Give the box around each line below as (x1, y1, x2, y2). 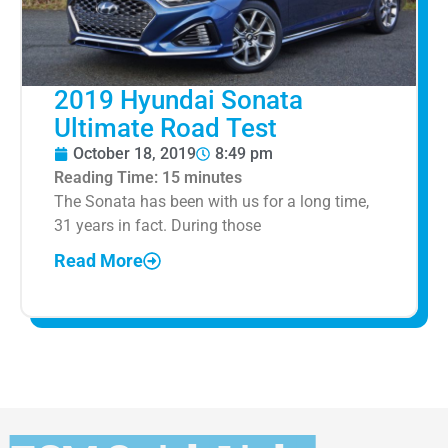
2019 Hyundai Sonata (54, 84, 303, 115)
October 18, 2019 (73, 143, 196, 163)
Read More (54, 250, 143, 272)
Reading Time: (54, 167, 162, 187)
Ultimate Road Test (54, 112, 277, 143)
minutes (184, 167, 242, 187)
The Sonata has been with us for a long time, (54, 191, 369, 211)
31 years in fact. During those (54, 215, 261, 235)
